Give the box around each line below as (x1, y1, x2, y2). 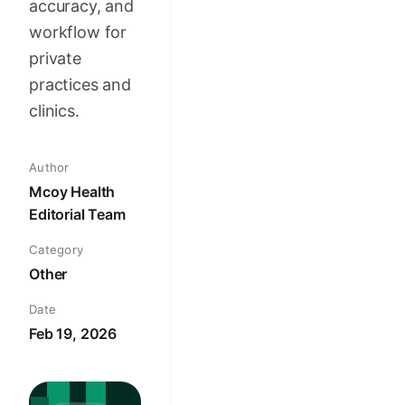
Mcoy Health (29, 183, 116, 202)
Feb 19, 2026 (29, 325, 118, 344)
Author (29, 160, 70, 175)
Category (29, 242, 84, 258)
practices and (29, 74, 131, 94)
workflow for (29, 22, 127, 42)
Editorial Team (29, 205, 126, 224)
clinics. (29, 100, 80, 120)
